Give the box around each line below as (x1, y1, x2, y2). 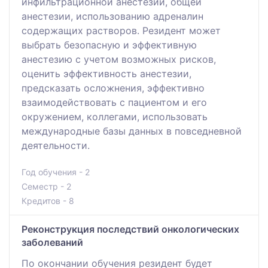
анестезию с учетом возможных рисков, (22, 53, 216, 66)
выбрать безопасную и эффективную (22, 39, 197, 51)
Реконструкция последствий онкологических (22, 223, 239, 236)
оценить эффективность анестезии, (22, 68, 191, 80)
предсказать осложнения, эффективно (22, 82, 205, 95)
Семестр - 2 (22, 181, 71, 192)
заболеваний (22, 236, 83, 249)
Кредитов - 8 (22, 196, 74, 206)
